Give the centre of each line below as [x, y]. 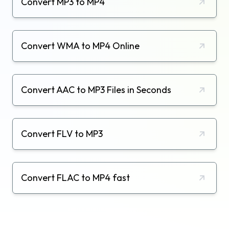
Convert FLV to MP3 [62, 133]
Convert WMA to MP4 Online [80, 45]
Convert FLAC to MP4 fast [75, 177]
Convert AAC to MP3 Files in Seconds [96, 89]
